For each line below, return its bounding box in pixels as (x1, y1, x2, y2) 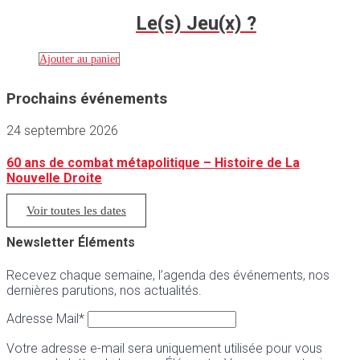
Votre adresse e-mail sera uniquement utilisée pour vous (6, 340, 322, 356)
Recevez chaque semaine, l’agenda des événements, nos (6, 267, 329, 283)
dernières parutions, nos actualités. (6, 282, 202, 298)
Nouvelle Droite (6, 170, 102, 186)
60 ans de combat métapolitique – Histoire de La (6, 154, 300, 170)
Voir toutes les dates (27, 204, 126, 218)
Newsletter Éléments (6, 235, 135, 251)
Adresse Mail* (6, 310, 88, 326)
